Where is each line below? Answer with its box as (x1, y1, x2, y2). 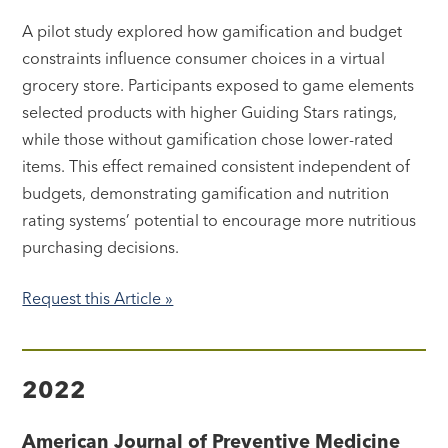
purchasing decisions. (22, 236, 184, 257)
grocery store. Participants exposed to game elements (22, 74, 415, 95)
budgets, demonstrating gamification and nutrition (22, 182, 390, 203)
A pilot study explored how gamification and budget (22, 20, 403, 41)
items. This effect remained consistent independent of (22, 155, 411, 176)
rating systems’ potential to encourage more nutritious (22, 209, 417, 230)
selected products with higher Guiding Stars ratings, (22, 101, 398, 122)
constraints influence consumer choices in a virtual (22, 47, 386, 68)
